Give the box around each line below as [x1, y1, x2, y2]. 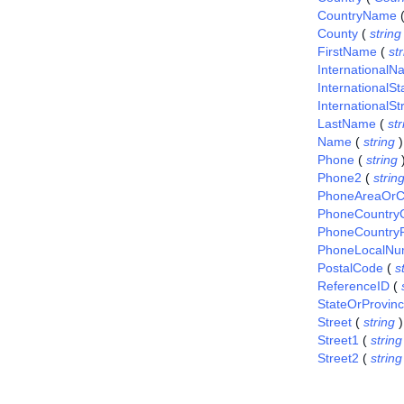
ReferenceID [317, 279, 390, 293]
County [317, 26, 358, 41]
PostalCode [317, 261, 383, 275]
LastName [317, 116, 376, 131]
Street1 [317, 333, 359, 347]
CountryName [317, 8, 397, 23]
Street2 [317, 351, 359, 365]
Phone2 [317, 170, 362, 185]
